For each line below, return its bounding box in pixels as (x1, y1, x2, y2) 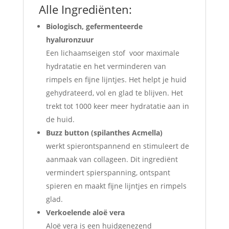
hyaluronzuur (45, 35, 94, 44)
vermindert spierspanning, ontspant (45, 168, 170, 177)
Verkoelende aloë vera (45, 208, 125, 217)
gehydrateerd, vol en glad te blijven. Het (45, 88, 183, 98)
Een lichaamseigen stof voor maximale (45, 48, 179, 58)
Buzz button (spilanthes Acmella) (45, 128, 163, 138)
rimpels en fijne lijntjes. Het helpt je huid (45, 75, 187, 84)
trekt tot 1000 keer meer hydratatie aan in (45, 101, 189, 111)
